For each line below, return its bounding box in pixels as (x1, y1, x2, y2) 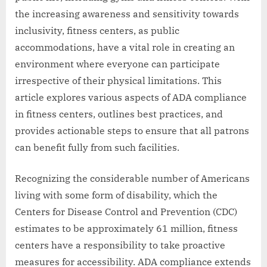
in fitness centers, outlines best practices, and (15, 108, 223, 120)
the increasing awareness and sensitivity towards (15, 8, 239, 20)
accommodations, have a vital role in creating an (15, 41, 235, 54)
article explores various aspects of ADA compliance (15, 91, 247, 104)
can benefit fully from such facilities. (15, 141, 179, 154)
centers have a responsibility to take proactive (15, 239, 225, 252)
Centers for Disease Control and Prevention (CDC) (15, 206, 237, 218)
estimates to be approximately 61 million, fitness (15, 222, 238, 235)
